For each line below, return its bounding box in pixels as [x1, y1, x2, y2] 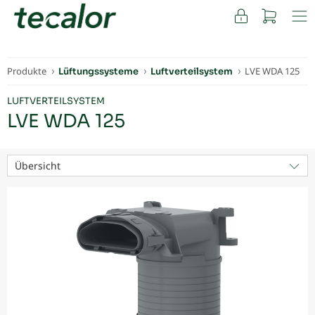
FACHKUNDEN [24, 13, 138, 33]
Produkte [7, 65, 46, 78]
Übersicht [15, 159, 60, 173]
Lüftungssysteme [58, 65, 139, 78]
